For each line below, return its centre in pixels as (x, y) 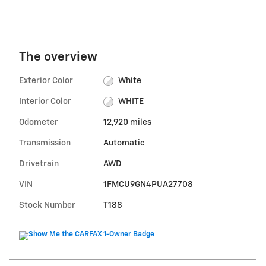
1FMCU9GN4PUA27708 (148, 185)
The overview (58, 58)
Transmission (45, 143)
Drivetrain (39, 164)
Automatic (124, 143)
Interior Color (45, 102)
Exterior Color (46, 81)
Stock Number (47, 206)
